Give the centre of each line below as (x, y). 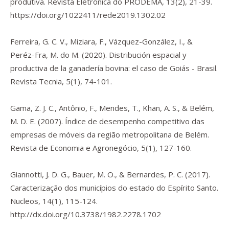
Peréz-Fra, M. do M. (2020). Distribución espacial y (98, 55)
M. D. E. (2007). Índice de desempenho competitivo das (107, 121)
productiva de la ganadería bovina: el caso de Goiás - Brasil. (114, 68)
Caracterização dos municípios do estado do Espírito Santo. (114, 188)
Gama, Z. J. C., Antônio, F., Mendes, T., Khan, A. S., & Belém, (112, 108)
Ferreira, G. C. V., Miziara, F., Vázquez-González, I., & (101, 41)
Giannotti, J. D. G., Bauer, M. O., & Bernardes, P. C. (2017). (110, 174)
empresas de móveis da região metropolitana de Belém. (110, 134)
